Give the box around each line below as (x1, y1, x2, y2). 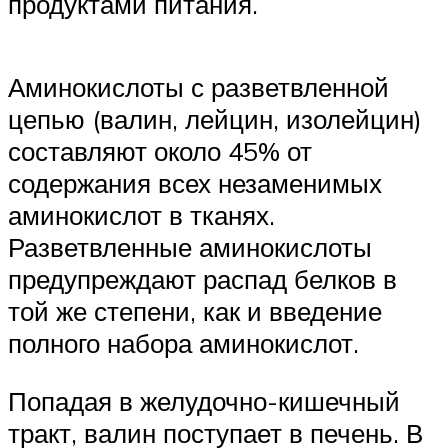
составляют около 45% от (8, 135, 312, 168)
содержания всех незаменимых (8, 167, 382, 200)
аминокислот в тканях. (8, 199, 275, 232)
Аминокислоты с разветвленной (8, 71, 389, 104)
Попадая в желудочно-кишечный (8, 385, 400, 418)
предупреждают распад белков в (8, 263, 397, 296)
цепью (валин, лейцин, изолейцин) (8, 103, 422, 136)
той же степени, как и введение (8, 295, 382, 328)
